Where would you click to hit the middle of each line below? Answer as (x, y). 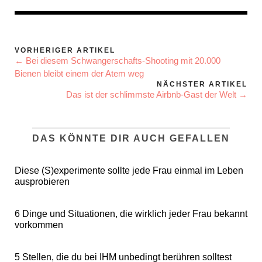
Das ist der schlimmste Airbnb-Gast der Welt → (157, 95)
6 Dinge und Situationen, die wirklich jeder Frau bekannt (131, 214)
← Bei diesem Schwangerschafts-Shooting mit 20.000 (118, 61)
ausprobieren (42, 182)
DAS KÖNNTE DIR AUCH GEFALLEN (131, 139)
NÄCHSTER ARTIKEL (202, 85)
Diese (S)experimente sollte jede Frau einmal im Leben (129, 171)
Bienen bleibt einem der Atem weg (79, 74)
